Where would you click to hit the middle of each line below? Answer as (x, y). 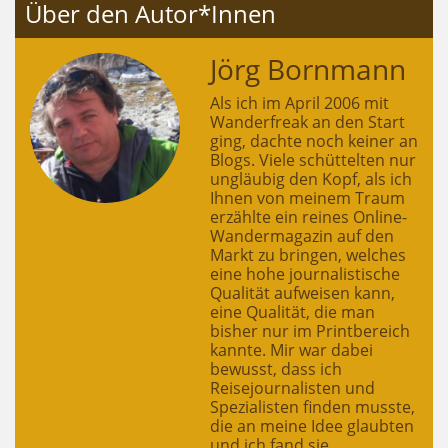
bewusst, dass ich (276, 368)
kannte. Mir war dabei (291, 349)
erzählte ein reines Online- (308, 216)
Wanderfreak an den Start (307, 121)
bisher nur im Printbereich (310, 330)
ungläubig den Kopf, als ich (311, 178)
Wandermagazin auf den (302, 235)
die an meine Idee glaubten (312, 425)
